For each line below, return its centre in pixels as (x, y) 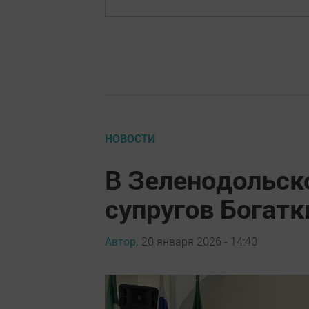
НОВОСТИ (130, 139)
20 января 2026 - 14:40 (199, 241)
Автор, (121, 241)
